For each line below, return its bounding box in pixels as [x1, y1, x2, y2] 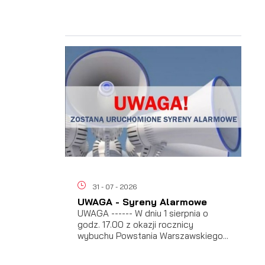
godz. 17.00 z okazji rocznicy [77, 218, 193, 230]
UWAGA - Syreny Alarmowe [77, 195, 207, 208]
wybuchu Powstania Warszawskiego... [77, 230, 228, 241]
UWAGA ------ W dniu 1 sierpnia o [77, 207, 208, 219]
